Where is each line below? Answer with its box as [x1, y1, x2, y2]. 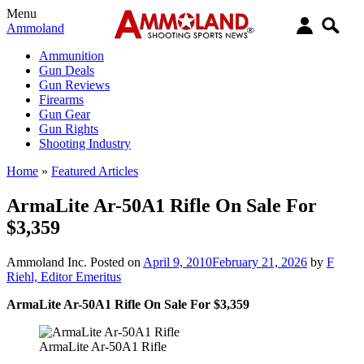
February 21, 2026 [212, 254, 307, 269]
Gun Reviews [39, 78, 110, 92]
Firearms [39, 93, 84, 106]
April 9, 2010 [143, 254, 212, 269]
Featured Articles [51, 164, 138, 178]
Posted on [90, 254, 143, 269]
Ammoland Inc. [6, 254, 87, 269]
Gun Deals [39, 63, 94, 77]
